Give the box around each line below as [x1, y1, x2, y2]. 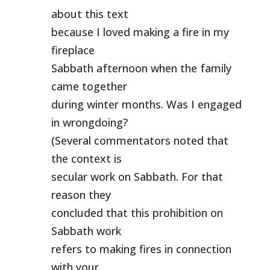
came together [51, 79, 127, 93]
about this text [51, 7, 128, 21]
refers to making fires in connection [51, 242, 231, 256]
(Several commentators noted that [51, 133, 228, 148]
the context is [51, 151, 122, 166]
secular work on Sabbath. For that [51, 169, 223, 184]
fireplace [51, 43, 95, 57]
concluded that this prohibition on [51, 206, 223, 220]
